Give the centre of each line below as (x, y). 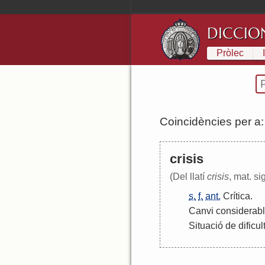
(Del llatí (188, 177)
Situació (206, 226)
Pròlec (230, 53)
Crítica (237, 196)
